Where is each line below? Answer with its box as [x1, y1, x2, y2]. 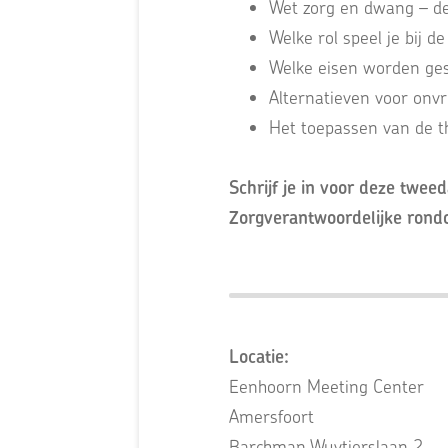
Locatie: [229, 344, 290, 370]
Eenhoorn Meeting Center [229, 374, 425, 400]
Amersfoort [229, 404, 315, 430]
